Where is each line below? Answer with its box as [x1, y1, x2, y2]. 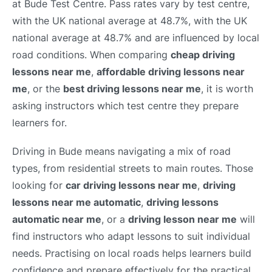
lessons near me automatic [12, 196, 141, 209]
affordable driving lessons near [97, 66, 245, 78]
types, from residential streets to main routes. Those [12, 162, 253, 175]
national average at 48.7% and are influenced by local [12, 32, 259, 44]
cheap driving [171, 49, 235, 61]
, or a [101, 213, 128, 226]
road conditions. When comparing [12, 49, 171, 61]
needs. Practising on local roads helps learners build [12, 247, 251, 260]
